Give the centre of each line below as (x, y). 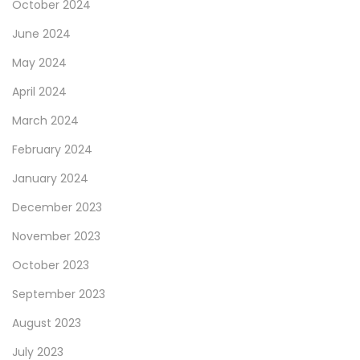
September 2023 (59, 294)
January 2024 (50, 178)
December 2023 (57, 207)
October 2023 (51, 265)
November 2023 (56, 236)
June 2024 (41, 33)
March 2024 (45, 120)
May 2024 (39, 62)
